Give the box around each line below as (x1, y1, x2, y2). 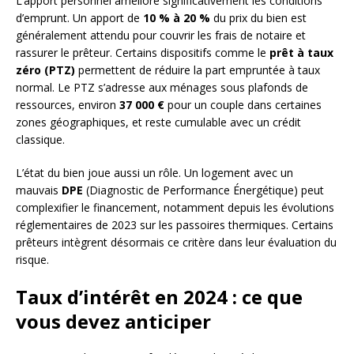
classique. (16, 132, 65, 148)
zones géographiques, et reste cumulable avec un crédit (16, 115, 301, 130)
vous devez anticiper (16, 308, 211, 335)
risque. (16, 252, 49, 268)
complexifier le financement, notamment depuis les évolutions (16, 200, 334, 216)
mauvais (16, 183, 62, 198)
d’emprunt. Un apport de (16, 10, 143, 26)
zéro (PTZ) (16, 62, 75, 78)
